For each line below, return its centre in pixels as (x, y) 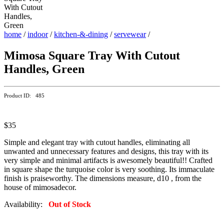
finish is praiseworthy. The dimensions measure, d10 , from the (103, 178)
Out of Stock (70, 204)
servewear (130, 34)
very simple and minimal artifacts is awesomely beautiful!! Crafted (108, 160)
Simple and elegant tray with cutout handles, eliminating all (97, 142)
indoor (38, 34)
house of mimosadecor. (40, 187)
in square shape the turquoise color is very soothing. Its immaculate (109, 169)
